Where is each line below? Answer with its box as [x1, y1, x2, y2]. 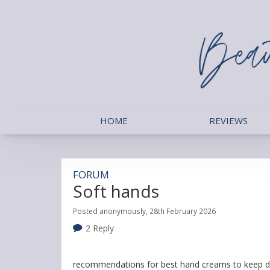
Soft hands [73, 179, 159, 202]
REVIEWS [209, 114, 248, 127]
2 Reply [85, 222, 114, 234]
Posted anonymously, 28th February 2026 [73, 206, 216, 216]
